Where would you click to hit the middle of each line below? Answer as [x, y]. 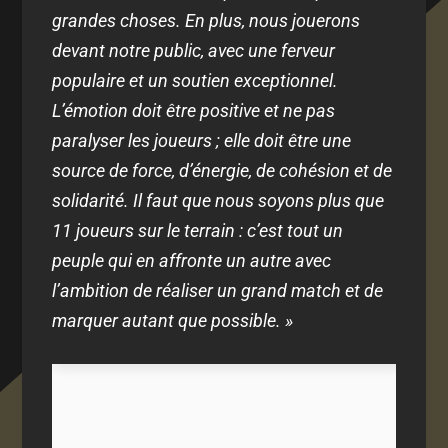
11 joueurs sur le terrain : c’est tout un [198, 230]
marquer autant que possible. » [173, 320]
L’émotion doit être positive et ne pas [194, 110]
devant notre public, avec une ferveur [194, 50]
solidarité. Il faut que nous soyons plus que [218, 200]
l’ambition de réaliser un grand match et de [218, 290]
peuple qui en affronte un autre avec [192, 260]
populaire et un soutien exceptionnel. [195, 80]
